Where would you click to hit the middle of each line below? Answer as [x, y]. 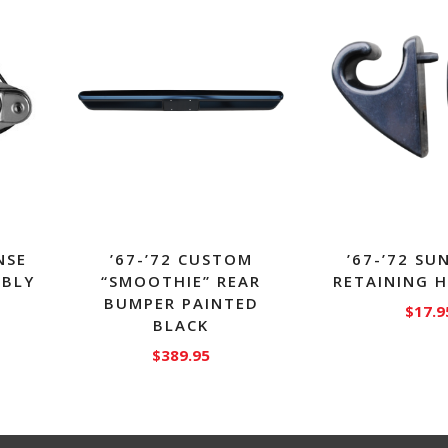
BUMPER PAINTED [181, 302]
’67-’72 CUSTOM [181, 258]
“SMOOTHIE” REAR [181, 280]
